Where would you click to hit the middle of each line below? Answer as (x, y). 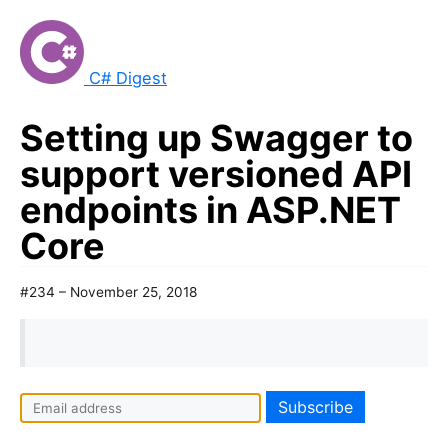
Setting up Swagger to (216, 138)
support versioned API (216, 174)
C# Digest (128, 78)
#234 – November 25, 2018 (108, 292)
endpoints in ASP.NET (210, 210)
